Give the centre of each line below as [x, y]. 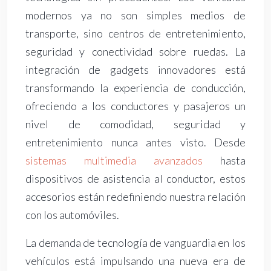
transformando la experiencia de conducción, [135, 88]
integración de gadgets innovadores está [135, 70]
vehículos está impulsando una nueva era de [135, 261]
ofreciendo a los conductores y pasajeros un [135, 106]
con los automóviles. [72, 215]
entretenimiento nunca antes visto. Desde [135, 142]
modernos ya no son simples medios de [135, 15]
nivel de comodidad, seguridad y [135, 124]
